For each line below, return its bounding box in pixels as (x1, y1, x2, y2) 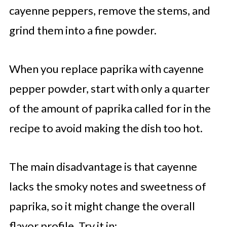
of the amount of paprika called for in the (9, 101, 211, 115)
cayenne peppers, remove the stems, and (9, 4, 210, 17)
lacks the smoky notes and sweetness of (9, 179, 206, 193)
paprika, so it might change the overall (9, 199, 195, 213)
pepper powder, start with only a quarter (9, 82, 210, 95)
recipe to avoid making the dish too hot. (9, 121, 203, 135)
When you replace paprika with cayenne (9, 62, 204, 75)
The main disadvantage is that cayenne (9, 160, 197, 173)
